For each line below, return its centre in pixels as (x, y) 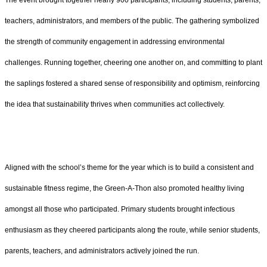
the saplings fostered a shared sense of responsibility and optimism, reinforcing (132, 83)
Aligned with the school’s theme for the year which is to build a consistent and (129, 168)
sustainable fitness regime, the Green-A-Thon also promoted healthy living (125, 189)
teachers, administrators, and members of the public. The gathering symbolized (132, 21)
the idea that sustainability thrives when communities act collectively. (115, 104)
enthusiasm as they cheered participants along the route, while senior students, (132, 230)
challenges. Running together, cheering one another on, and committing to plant (133, 62)
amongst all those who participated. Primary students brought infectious (120, 209)
